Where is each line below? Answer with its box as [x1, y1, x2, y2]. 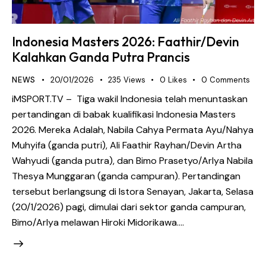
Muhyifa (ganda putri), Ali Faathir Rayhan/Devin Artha [12, 138, 242, 151]
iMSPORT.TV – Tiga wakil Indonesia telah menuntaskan [12, 92, 248, 105]
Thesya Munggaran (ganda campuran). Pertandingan [12, 169, 240, 182]
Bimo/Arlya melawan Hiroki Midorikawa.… [12, 216, 184, 229]
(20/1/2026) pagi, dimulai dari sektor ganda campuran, [12, 200, 246, 213]
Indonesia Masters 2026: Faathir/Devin [12, 33, 239, 50]
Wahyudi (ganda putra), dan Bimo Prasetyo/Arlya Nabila [12, 154, 253, 167]
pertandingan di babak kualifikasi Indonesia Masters [12, 107, 236, 121]
